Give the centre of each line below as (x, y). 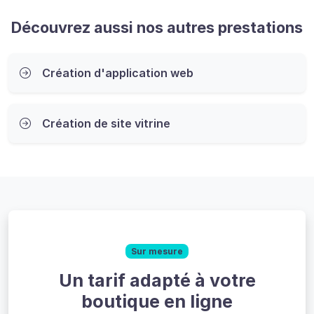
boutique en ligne (157, 301)
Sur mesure (157, 251)
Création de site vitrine (106, 124)
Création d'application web (118, 73)
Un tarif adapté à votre (157, 280)
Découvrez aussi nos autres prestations (157, 28)
